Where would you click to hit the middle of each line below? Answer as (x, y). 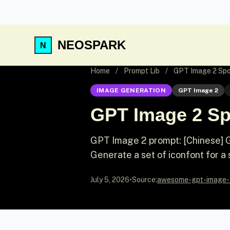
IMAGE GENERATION (131, 90)
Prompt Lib (142, 71)
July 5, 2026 (110, 180)
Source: (145, 180)
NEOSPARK (92, 45)
